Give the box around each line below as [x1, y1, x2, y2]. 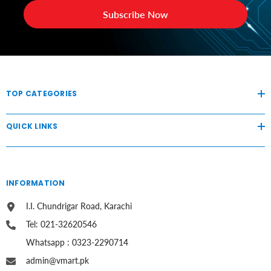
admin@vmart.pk [26, 255, 89, 266]
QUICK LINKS [6, 120, 58, 131]
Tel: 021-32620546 [26, 218, 97, 229]
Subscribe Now [103, 8, 168, 20]
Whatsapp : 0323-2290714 [26, 237, 128, 247]
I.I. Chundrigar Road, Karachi [26, 200, 132, 211]
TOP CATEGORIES [6, 88, 77, 99]
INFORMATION [6, 177, 65, 188]
